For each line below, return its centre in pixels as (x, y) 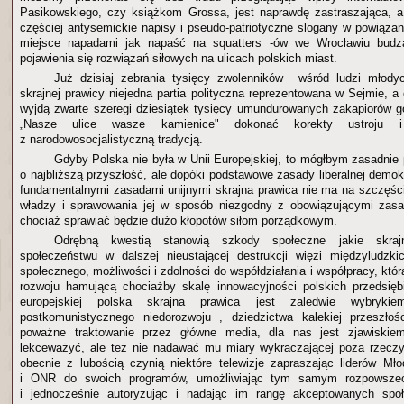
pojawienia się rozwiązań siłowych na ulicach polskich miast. (180, 58)
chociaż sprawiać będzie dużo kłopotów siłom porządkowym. (179, 220)
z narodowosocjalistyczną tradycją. (111, 139)
